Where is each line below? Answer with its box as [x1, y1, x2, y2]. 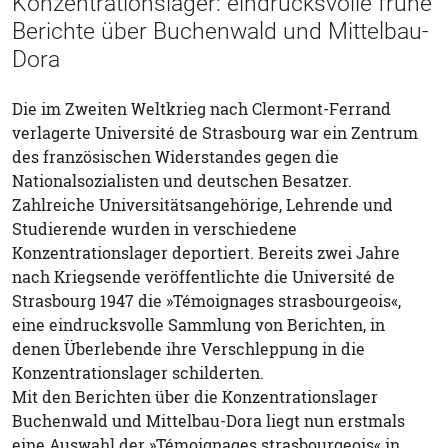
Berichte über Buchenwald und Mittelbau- [12, 16, 429, 45]
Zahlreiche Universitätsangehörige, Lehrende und [12, 193, 393, 216]
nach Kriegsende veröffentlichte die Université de [12, 265, 395, 288]
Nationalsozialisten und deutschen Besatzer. [12, 169, 352, 192]
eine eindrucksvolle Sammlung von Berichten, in [12, 313, 385, 336]
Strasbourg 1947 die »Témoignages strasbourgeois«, [12, 289, 401, 312]
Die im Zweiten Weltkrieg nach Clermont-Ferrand [12, 97, 391, 120]
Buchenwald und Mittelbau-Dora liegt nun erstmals [12, 409, 405, 432]
